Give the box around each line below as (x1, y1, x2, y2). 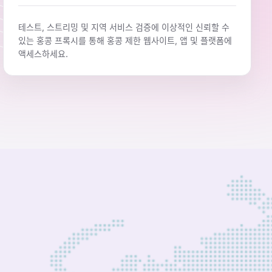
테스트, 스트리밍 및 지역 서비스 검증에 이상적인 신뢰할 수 (18, 22, 229, 33)
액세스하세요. (18, 49, 68, 59)
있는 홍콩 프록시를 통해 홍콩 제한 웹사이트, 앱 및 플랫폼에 (18, 35, 232, 46)
